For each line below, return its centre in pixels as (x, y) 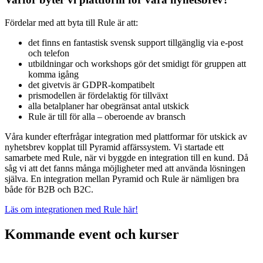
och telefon (49, 53)
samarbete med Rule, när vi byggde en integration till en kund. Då (127, 158)
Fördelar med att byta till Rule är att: (71, 23)
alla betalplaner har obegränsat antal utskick (109, 106)
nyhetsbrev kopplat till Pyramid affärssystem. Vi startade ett (114, 147)
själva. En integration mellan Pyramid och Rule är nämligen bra (122, 179)
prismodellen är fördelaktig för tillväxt (98, 96)
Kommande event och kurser (92, 234)
